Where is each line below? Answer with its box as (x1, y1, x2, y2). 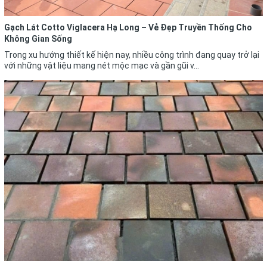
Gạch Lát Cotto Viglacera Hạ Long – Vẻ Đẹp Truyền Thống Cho (4, 23, 252, 33)
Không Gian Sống (4, 34, 72, 44)
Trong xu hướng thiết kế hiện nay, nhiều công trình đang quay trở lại (4, 50, 259, 60)
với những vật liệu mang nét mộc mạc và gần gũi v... (4, 61, 199, 71)
